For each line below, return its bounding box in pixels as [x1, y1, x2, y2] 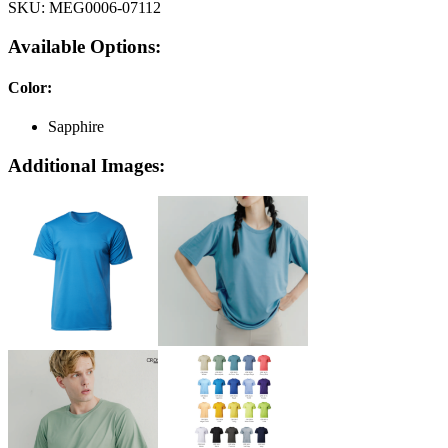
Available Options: [8, 35, 161, 57]
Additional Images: [8, 155, 165, 177]
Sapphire [48, 118, 104, 136]
